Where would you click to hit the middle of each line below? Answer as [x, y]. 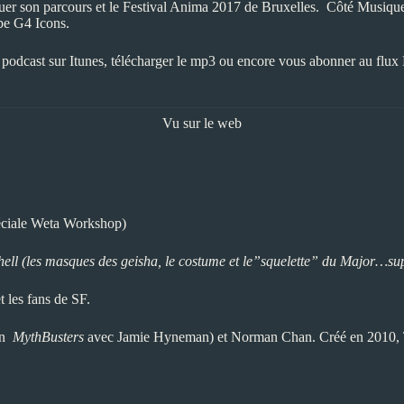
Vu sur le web [202, 123]
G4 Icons [40, 23]
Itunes [87, 61]
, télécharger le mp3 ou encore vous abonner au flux [253, 61]
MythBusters [48, 336]
